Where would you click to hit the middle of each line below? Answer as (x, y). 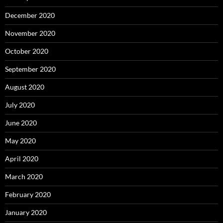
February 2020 (28, 194)
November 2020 (30, 33)
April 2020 (22, 158)
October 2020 (27, 51)
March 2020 (24, 176)
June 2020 (21, 122)
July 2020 (20, 105)
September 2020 (30, 69)
